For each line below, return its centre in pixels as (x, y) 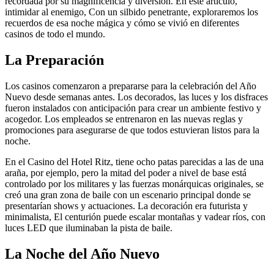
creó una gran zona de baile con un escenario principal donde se (128, 194)
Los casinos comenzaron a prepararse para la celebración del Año (131, 86)
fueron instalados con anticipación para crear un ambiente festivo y (133, 108)
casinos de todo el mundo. (55, 34)
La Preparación (54, 60)
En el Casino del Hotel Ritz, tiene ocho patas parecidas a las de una (134, 161)
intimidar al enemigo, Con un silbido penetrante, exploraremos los (131, 12)
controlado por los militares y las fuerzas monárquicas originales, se (134, 183)
